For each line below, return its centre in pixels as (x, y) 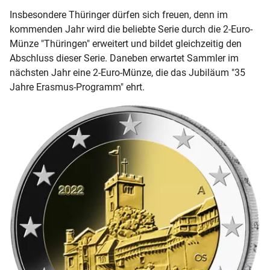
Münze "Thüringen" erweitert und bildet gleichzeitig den (126, 44)
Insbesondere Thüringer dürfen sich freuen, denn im (119, 15)
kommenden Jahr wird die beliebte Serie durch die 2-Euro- (131, 30)
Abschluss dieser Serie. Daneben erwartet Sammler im (124, 58)
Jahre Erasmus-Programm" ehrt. (77, 87)
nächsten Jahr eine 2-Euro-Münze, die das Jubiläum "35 (127, 73)
